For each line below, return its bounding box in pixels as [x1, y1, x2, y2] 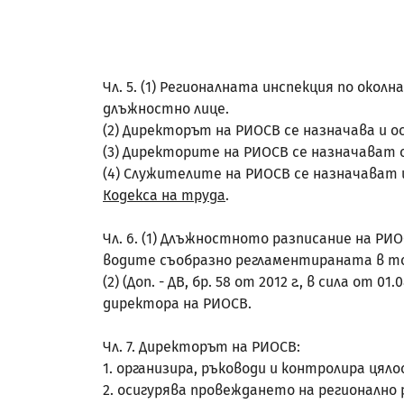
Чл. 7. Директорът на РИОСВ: [103, 338, 300, 355]
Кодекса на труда [103, 187, 225, 204]
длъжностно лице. [103, 100, 229, 117]
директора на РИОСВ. [103, 295, 252, 312]
